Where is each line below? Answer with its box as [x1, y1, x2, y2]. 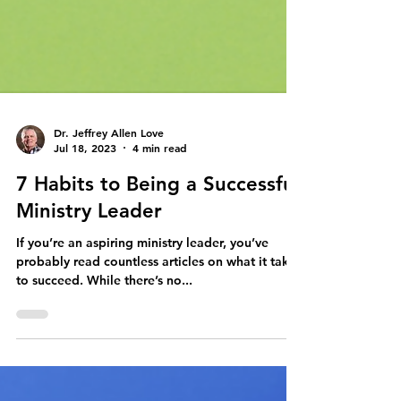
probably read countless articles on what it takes [16, 325, 302, 341]
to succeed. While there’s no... [16, 344, 192, 360]
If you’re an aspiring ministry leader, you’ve [16, 306, 269, 322]
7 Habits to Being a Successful [16, 243, 300, 268]
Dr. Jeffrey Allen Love [54, 196, 164, 211]
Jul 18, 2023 [54, 212, 116, 226]
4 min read [132, 212, 187, 226]
